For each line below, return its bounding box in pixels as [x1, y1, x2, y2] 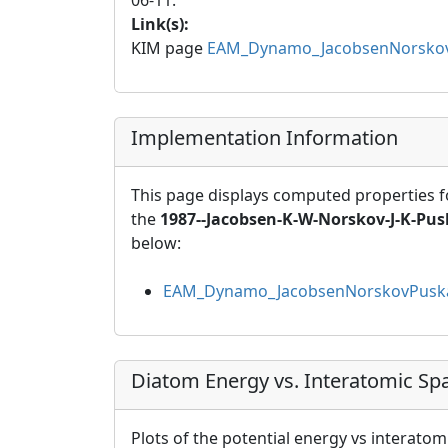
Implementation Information [131, 124, 398, 151]
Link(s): [131, 13, 189, 35]
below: [131, 232, 181, 254]
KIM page [131, 37, 207, 59]
